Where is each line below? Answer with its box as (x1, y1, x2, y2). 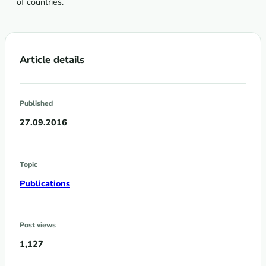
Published (20, 99, 53, 109)
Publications (20, 177, 70, 189)
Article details (20, 53, 84, 67)
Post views (20, 220, 56, 230)
